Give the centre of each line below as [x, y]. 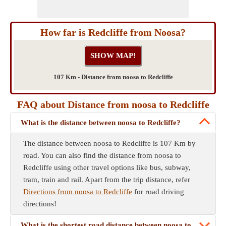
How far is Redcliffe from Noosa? [113, 32]
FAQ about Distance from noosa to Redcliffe [113, 104]
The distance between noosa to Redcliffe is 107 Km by [109, 143]
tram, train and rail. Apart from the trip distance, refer [107, 180]
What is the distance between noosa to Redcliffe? [101, 123]
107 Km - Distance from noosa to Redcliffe [113, 77]
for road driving [158, 192]
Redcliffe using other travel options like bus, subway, [107, 167]
